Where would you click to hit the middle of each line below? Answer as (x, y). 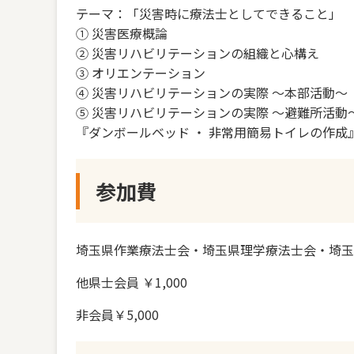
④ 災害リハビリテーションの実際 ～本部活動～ (212, 92)
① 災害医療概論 (122, 33)
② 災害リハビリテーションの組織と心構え (198, 53)
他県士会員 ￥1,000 (132, 282)
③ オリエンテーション (141, 72)
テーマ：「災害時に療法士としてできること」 (209, 13)
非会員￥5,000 (117, 314)
